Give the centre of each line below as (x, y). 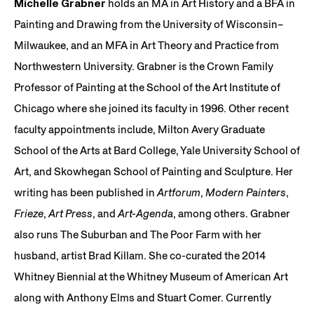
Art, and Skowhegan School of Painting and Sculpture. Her (153, 171)
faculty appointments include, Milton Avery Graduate (139, 129)
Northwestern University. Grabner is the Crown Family (144, 66)
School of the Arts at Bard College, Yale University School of (157, 150)
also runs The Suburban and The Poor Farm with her (138, 234)
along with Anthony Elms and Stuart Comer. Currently (143, 297)
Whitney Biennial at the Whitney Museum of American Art (151, 276)
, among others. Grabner (232, 213)
